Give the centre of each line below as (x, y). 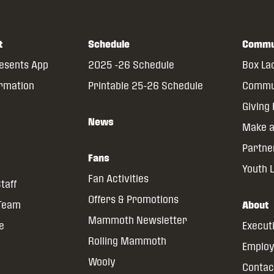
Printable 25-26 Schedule (145, 86)
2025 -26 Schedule (131, 65)
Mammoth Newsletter (137, 220)
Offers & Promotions (133, 199)
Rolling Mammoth (127, 241)
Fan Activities (118, 179)
